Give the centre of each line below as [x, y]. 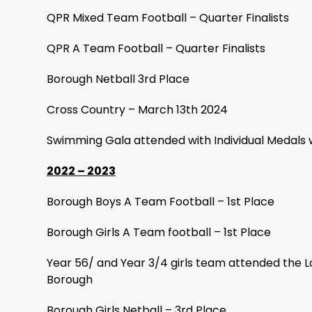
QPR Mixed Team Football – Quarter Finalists [168, 18]
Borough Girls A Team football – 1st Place [159, 232]
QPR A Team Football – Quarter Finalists [156, 48]
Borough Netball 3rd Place [118, 79]
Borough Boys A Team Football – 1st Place [161, 202]
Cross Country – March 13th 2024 [137, 110]
